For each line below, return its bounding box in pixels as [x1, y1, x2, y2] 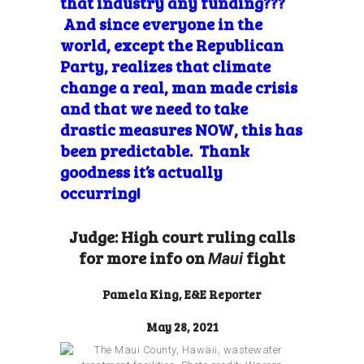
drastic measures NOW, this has [60, 117, 302, 141]
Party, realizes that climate [60, 54, 271, 77]
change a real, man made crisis [60, 75, 297, 98]
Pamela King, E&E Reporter [102, 285, 262, 302]
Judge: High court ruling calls [69, 224, 295, 248]
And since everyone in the [60, 11, 262, 35]
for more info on [79, 245, 208, 269]
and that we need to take [60, 96, 248, 119]
